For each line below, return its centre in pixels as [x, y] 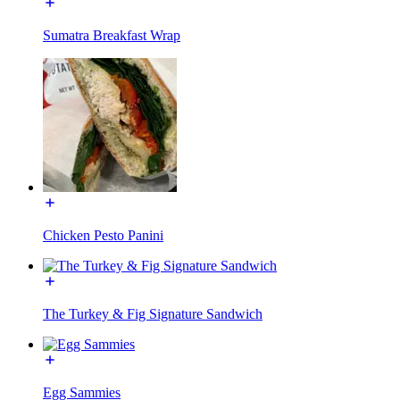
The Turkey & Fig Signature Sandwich [153, 313]
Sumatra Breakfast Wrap [112, 35]
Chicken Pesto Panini [103, 235]
